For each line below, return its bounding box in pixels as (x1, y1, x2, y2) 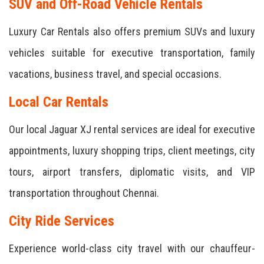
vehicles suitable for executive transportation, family (9, 47, 255, 59)
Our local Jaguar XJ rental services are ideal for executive (9, 123, 255, 136)
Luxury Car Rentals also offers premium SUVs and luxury (9, 25, 255, 38)
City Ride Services (9, 213, 114, 229)
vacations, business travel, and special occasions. (9, 68, 222, 80)
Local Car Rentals (9, 94, 108, 110)
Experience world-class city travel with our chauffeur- (9, 242, 255, 255)
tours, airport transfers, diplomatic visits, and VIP (9, 166, 255, 178)
